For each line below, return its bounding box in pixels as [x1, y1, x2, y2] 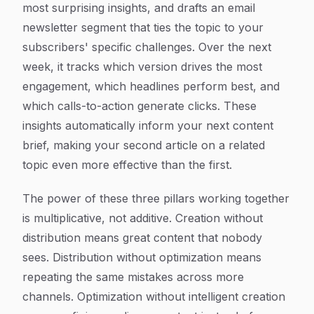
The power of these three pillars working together [22, 191, 289, 205]
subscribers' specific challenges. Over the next [22, 40, 271, 54]
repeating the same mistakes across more [22, 270, 244, 284]
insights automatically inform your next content [22, 118, 273, 132]
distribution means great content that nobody [22, 231, 262, 245]
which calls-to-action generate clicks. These [22, 99, 257, 113]
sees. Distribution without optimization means [22, 250, 261, 264]
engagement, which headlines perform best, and [22, 79, 280, 93]
